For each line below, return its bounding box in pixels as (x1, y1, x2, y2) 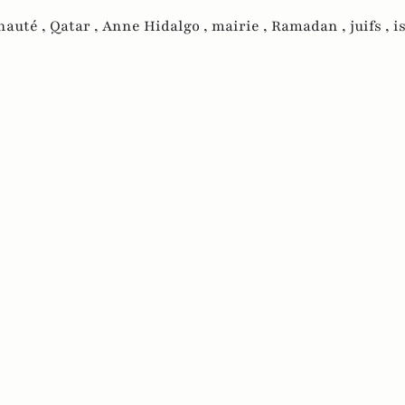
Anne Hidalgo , (102, 15, 212, 36)
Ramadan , (271, 15, 350, 36)
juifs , (350, 15, 393, 36)
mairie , (212, 15, 271, 36)
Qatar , (50, 15, 102, 36)
